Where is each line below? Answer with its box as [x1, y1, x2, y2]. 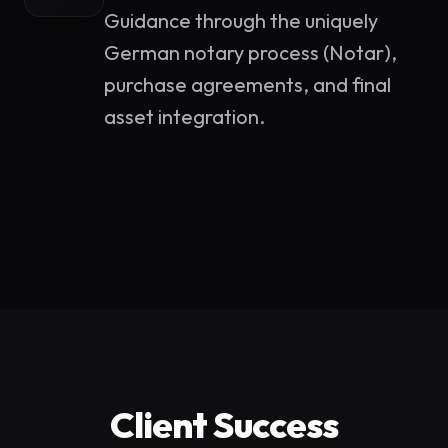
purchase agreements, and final [104, 72, 391, 97]
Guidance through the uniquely [104, 8, 378, 33]
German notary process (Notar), [104, 40, 397, 65]
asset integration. [104, 104, 265, 129]
